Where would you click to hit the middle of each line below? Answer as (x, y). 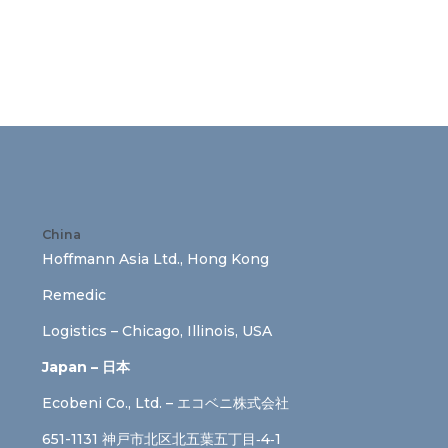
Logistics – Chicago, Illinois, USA (157, 330)
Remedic (74, 294)
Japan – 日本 (86, 366)
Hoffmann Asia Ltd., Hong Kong (155, 258)
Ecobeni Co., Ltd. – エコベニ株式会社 (165, 402)
